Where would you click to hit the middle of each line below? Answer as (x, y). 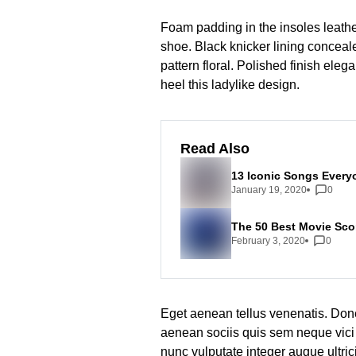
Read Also (215, 149)
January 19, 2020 (269, 190)
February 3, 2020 (268, 240)
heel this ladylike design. (230, 85)
